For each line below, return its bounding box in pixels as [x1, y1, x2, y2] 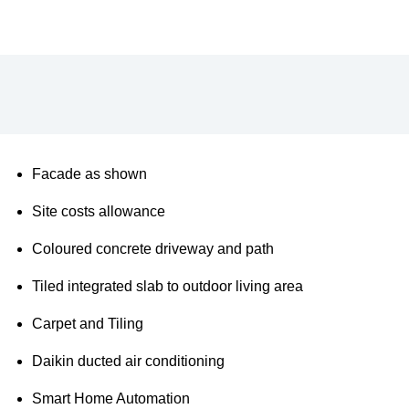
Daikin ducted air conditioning [32, 353, 225, 370]
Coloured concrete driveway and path [32, 241, 274, 257]
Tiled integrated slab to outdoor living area [32, 278, 303, 295]
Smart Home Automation [32, 391, 190, 407]
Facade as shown [32, 166, 147, 183]
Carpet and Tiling [32, 316, 143, 332]
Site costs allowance [32, 204, 165, 220]
